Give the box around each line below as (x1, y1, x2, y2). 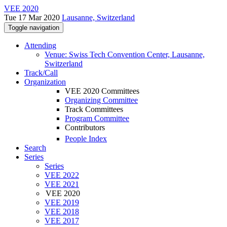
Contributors (65, 123, 105, 132)
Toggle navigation (8, 24, 59, 31)
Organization (24, 78, 66, 86)
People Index (65, 134, 107, 143)
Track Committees (65, 105, 123, 113)
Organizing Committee (65, 96, 138, 104)
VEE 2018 (45, 207, 79, 216)
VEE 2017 (45, 216, 79, 225)
